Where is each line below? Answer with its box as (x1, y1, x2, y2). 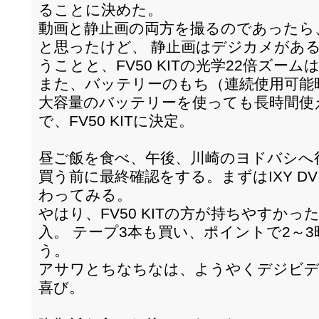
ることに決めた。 (38, 1, 162, 18)
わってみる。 (38, 187, 132, 203)
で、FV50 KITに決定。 (38, 113, 194, 129)
